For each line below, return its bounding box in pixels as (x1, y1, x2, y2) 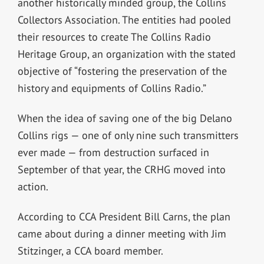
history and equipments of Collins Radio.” (17, 81, 206, 95)
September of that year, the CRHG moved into (17, 163, 226, 177)
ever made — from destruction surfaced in (17, 146, 209, 160)
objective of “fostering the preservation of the (17, 64, 227, 78)
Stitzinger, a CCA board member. (17, 244, 163, 258)
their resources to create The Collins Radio (17, 30, 211, 44)
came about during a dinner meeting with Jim (17, 227, 226, 241)
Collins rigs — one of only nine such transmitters (17, 128, 239, 143)
